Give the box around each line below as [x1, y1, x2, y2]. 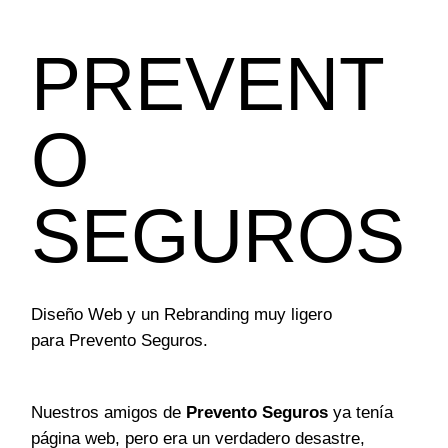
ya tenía [328, 403, 394, 423]
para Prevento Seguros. [31, 331, 214, 351]
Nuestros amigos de [31, 403, 187, 423]
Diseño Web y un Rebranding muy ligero [31, 305, 333, 325]
